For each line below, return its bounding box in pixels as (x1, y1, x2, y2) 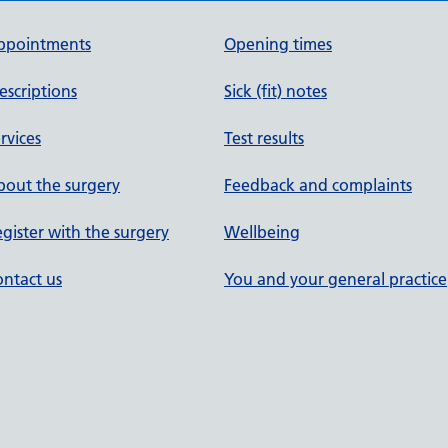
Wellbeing (224, 222, 300, 242)
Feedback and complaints (224, 175, 412, 195)
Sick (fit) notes (224, 81, 327, 101)
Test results (224, 128, 304, 148)
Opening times (224, 34, 332, 54)
